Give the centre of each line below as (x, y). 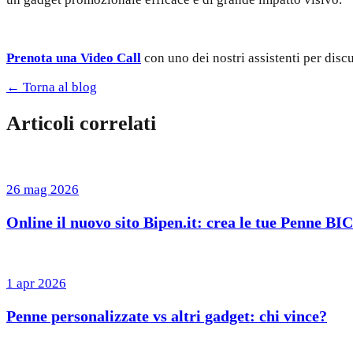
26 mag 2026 (43, 189)
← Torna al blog (52, 87)
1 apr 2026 (36, 284)
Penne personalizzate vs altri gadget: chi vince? (167, 316)
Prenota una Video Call (74, 58)
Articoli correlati (81, 124)
